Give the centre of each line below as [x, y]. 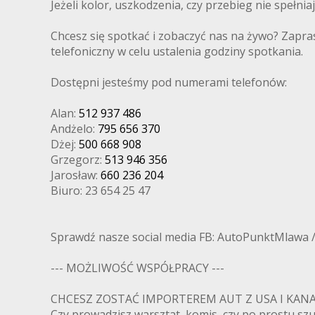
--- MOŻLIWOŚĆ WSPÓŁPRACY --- [144, 268]
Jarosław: [76, 175]
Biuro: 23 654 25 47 [101, 190]
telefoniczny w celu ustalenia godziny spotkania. [177, 51]
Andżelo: [74, 128]
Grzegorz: [78, 159]
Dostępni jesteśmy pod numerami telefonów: [169, 82]
